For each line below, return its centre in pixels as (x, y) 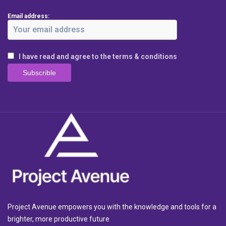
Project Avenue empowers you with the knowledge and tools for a (112, 207)
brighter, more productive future (59, 219)
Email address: (29, 16)
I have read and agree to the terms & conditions (98, 56)
